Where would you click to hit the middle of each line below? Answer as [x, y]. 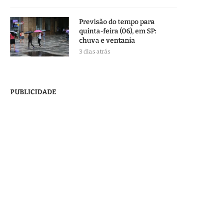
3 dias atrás [95, 52]
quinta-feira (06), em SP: [118, 31]
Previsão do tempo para [117, 22]
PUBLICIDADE [33, 92]
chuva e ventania [107, 41]
